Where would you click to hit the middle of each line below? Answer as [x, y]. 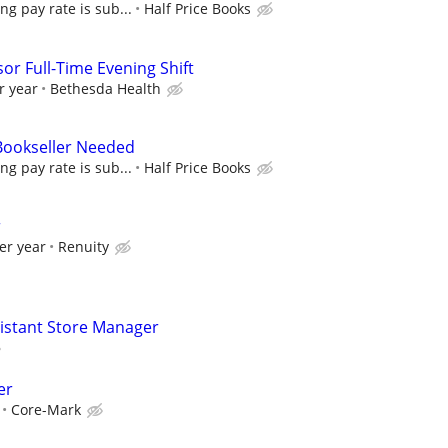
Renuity [83, 246]
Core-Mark [46, 410]
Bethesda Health [105, 88]
